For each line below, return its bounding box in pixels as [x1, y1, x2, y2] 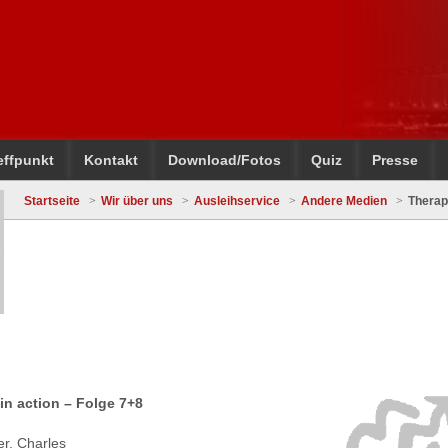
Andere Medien [300, 194, 387, 208]
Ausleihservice [193, 194, 280, 208]
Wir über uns [100, 194, 173, 208]
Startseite [23, 194, 80, 208]
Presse [372, 152, 418, 168]
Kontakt [84, 152, 138, 168]
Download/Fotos [168, 152, 281, 168]
